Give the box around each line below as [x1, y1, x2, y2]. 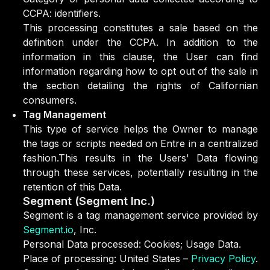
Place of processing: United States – [23, 253, 191, 265]
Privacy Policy [191, 253, 256, 265]
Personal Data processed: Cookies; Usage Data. [23, 238, 241, 250]
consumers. [23, 94, 77, 106]
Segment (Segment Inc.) [23, 194, 155, 208]
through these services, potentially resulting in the [23, 166, 258, 178]
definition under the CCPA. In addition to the [23, 36, 258, 48]
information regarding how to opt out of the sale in [23, 65, 258, 77]
